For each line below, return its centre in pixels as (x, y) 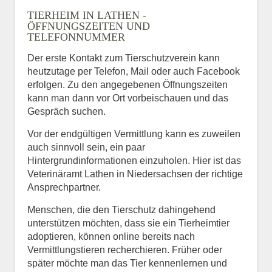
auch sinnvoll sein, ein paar (86, 147)
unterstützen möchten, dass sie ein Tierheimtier (128, 223)
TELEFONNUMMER (76, 37)
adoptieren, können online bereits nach (111, 236)
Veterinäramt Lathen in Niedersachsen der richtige (135, 174)
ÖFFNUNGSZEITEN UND (89, 26)
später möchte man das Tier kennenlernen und (127, 263)
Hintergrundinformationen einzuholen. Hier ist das (134, 160)
